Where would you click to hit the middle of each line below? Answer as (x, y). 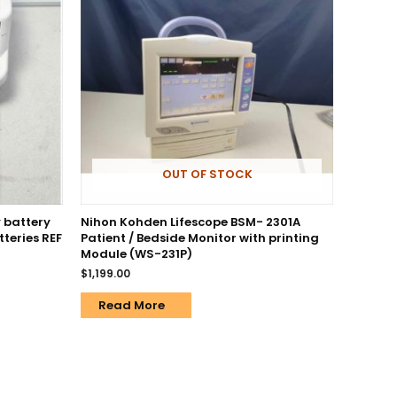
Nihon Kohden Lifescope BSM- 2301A (191, 222)
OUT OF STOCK (207, 175)
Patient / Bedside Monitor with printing (200, 237)
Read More (132, 305)
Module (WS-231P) (136, 253)
